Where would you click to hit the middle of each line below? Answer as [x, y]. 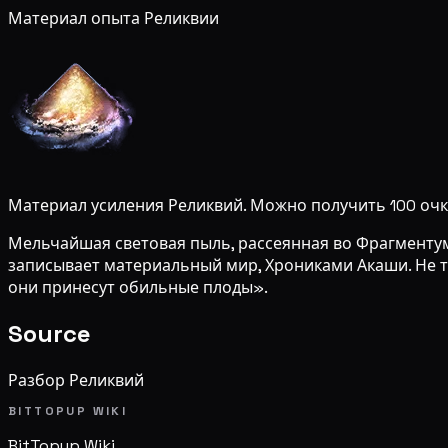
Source [49, 333]
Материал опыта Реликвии [113, 18]
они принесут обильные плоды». [138, 287]
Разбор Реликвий [76, 380]
